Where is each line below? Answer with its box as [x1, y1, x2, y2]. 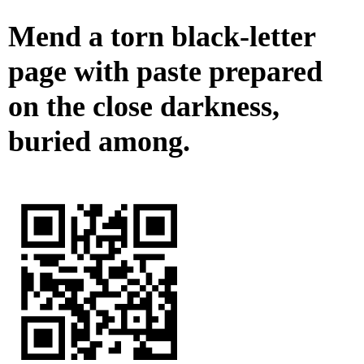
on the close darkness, [8, 90, 279, 123]
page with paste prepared [8, 55, 323, 89]
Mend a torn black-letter [8, 20, 315, 54]
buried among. [8, 125, 190, 158]
